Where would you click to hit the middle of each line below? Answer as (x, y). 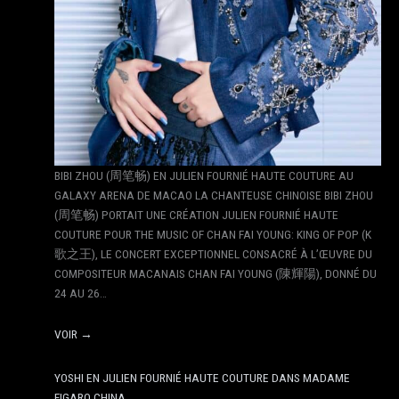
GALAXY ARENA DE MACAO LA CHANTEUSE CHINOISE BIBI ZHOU (214, 195)
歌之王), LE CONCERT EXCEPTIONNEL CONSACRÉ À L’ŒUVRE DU (214, 253)
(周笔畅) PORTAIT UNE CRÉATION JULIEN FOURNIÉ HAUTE (197, 214)
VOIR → (74, 334)
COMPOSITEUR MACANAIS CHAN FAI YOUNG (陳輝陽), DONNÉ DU (216, 273)
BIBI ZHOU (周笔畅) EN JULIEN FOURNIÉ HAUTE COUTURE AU (204, 175)
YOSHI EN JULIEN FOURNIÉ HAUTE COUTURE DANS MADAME (203, 378)
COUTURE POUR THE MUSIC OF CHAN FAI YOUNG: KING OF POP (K (213, 234)
